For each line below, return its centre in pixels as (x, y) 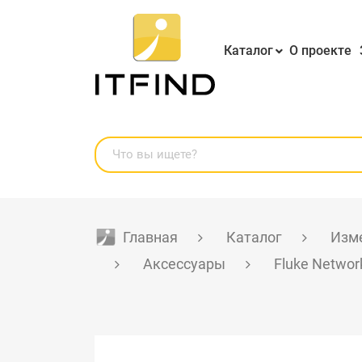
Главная (150, 238)
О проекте (320, 50)
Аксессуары (184, 264)
